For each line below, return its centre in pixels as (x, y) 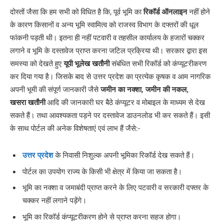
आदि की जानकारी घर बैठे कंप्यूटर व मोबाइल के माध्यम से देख (125, 103)
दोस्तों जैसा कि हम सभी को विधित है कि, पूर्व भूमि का (77, 12)
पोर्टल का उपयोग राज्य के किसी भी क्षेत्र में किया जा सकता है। (102, 171)
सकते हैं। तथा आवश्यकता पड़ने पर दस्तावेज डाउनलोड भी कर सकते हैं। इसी (110, 116)
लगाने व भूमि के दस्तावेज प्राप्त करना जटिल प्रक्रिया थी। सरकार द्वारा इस (109, 51)
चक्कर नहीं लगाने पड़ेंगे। (55, 201)
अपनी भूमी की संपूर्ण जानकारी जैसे (55, 90)
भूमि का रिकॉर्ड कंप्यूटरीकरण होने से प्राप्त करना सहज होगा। (102, 217)
